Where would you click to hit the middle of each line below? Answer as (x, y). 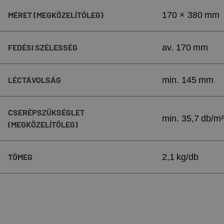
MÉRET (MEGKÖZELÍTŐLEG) (56, 15)
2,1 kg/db (180, 157)
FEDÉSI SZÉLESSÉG (43, 47)
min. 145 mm (188, 80)
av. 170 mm (185, 47)
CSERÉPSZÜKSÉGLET (46, 112)
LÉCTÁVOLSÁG (34, 80)
